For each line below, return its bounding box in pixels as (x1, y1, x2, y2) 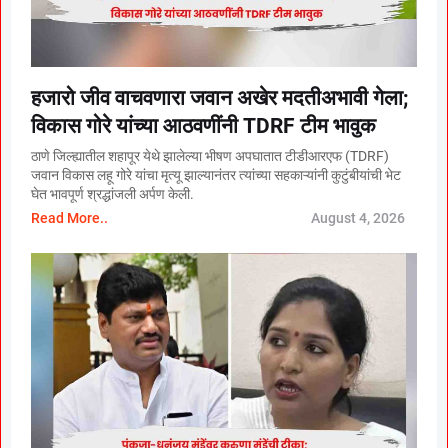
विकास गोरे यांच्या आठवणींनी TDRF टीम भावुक (31, 113, 376, 138)
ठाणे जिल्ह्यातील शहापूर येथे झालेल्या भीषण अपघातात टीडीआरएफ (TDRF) (31, 147, 389, 164)
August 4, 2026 (311, 209, 405, 226)
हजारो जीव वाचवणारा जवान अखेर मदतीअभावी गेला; (31, 85, 409, 110)
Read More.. (31, 209, 108, 226)
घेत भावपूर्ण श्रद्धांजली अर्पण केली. (31, 185, 194, 202)
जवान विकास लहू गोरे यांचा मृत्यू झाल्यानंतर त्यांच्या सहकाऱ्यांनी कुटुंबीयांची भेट (31, 166, 401, 183)
